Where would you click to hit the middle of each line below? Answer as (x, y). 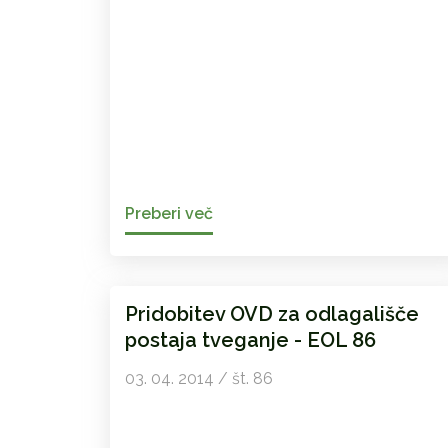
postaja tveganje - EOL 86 (250, 340)
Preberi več (168, 214)
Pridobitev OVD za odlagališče (271, 314)
